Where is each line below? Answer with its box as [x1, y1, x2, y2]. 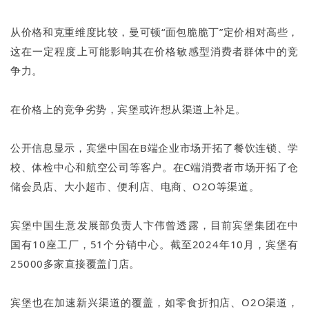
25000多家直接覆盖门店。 [10, 257, 140, 271]
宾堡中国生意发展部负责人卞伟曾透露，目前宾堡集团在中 [10, 218, 299, 232]
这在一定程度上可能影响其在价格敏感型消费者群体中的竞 [10, 44, 299, 59]
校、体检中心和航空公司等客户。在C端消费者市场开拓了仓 [10, 160, 299, 175]
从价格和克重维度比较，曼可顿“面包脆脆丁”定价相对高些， [10, 25, 299, 39]
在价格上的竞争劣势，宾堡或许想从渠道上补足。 [10, 102, 246, 117]
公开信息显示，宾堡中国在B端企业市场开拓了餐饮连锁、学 [10, 141, 299, 155]
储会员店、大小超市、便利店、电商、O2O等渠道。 [10, 179, 260, 194]
